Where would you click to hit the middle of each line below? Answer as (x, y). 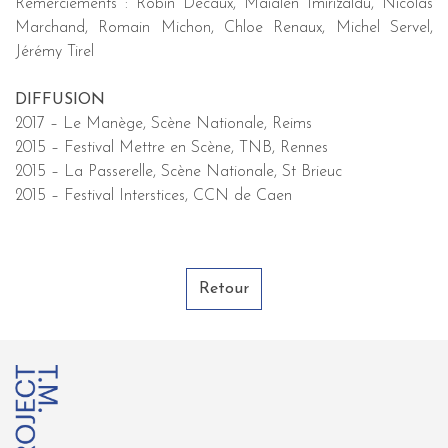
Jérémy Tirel (54, 52)
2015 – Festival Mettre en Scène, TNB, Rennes (171, 148)
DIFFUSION (60, 100)
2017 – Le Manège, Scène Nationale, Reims (163, 124)
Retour (224, 289)
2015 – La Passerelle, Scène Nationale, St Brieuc (178, 172)
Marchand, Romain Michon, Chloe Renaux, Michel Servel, (224, 28)
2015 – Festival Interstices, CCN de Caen (153, 196)
